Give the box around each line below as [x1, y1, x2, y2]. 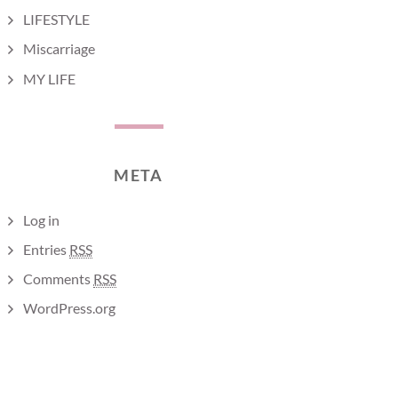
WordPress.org [23, 299, 115, 317]
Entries [23, 240, 69, 258]
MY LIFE [23, 69, 76, 87]
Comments [23, 269, 93, 287]
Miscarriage [23, 40, 95, 58]
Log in [23, 211, 60, 228]
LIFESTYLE [23, 11, 90, 28]
